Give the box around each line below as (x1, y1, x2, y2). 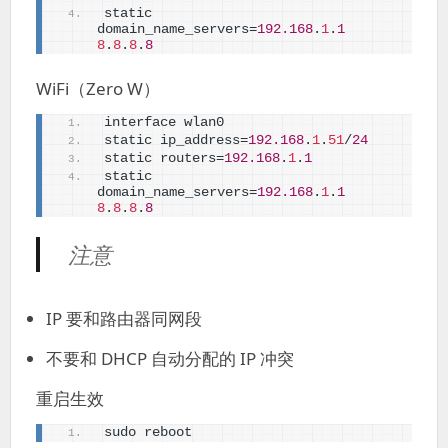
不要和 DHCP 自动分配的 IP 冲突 (46, 347, 294, 371)
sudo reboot (104, 425, 192, 441)
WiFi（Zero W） (36, 77, 160, 100)
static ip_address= (104, 133, 248, 148)
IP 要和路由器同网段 (46, 307, 202, 331)
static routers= (104, 151, 224, 166)
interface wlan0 (104, 115, 224, 130)
